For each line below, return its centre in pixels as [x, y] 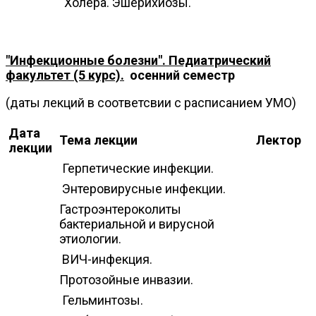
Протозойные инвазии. [126, 279]
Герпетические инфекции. [138, 168]
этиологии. [90, 238]
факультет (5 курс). [65, 75]
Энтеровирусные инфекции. [144, 188]
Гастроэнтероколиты [120, 209]
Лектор [279, 140]
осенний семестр [180, 75]
